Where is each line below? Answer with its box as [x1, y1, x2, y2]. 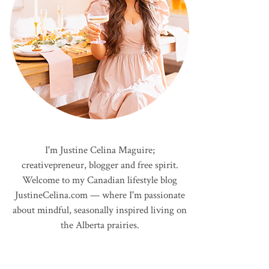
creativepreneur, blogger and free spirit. [21, 159, 178, 172]
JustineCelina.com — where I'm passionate [14, 189, 185, 202]
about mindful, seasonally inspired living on [13, 204, 187, 217]
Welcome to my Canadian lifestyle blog [22, 174, 177, 187]
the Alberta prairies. [60, 219, 139, 232]
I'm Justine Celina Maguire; [44, 144, 155, 157]
